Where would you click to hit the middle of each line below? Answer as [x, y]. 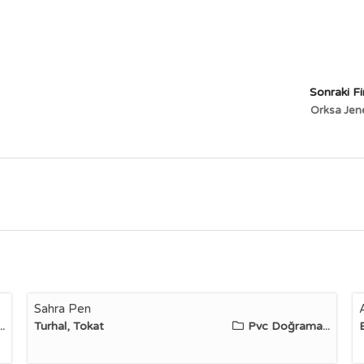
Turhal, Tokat [69, 326]
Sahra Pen [62, 309]
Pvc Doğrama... [288, 326]
